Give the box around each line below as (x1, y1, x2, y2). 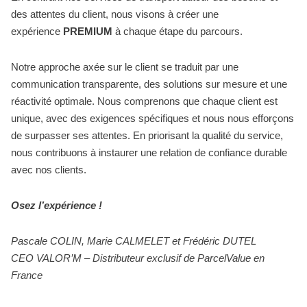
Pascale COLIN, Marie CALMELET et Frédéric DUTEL (11, 234, 256, 247)
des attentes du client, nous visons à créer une (11, 8, 219, 20)
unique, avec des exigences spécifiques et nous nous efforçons (11, 112, 294, 124)
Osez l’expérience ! (11, 199, 102, 211)
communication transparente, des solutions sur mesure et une (11, 77, 287, 90)
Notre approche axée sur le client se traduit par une (11, 60, 238, 73)
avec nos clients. (11, 163, 86, 175)
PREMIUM (63, 25, 112, 37)
